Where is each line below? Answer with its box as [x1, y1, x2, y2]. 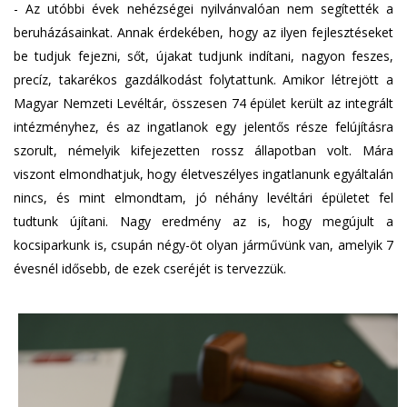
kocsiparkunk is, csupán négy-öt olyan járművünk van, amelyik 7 [14, 236, 393, 254]
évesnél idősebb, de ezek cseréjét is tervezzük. [14, 260, 286, 278]
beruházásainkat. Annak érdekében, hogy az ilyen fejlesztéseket [14, 24, 393, 42]
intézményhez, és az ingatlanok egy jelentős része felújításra [14, 118, 393, 136]
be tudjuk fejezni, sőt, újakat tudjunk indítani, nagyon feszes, [14, 47, 393, 65]
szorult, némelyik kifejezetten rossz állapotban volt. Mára [14, 142, 393, 160]
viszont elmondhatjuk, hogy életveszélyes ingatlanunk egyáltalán [14, 165, 393, 184]
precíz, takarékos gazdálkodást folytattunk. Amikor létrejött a [14, 71, 393, 89]
